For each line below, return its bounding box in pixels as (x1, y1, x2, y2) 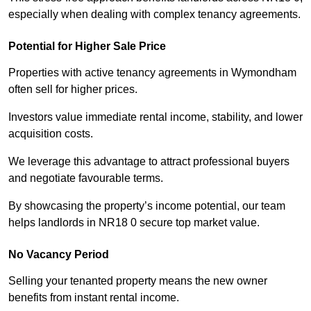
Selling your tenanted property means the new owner (8, 275, 267, 287)
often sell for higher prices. (8, 83, 137, 96)
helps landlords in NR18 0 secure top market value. (8, 217, 260, 229)
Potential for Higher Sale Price (8, 40, 166, 53)
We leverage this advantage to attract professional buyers (8, 155, 289, 168)
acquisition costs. (8, 128, 93, 140)
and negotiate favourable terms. (8, 172, 163, 185)
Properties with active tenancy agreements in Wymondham (8, 67, 296, 79)
